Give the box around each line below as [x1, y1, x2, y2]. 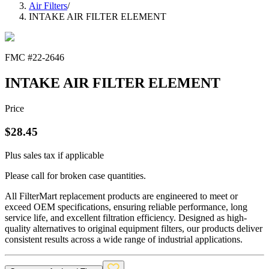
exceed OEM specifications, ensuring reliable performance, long [5, 201, 247, 212]
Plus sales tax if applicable [5, 150, 104, 160]
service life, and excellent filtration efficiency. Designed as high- [5, 212, 247, 223]
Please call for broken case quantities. [5, 170, 146, 181]
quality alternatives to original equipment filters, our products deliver [5, 223, 262, 234]
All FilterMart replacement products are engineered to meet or [5, 190, 238, 201]
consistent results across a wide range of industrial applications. [5, 234, 243, 244]
